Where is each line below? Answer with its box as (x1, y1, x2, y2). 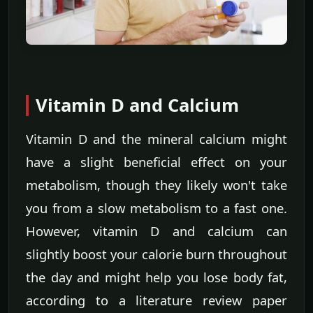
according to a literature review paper (26, 291, 287, 310)
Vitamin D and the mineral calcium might (26, 130, 287, 148)
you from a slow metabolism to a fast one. (26, 199, 287, 217)
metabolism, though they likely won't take (26, 176, 287, 194)
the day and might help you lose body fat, (26, 268, 287, 286)
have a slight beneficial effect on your (26, 153, 287, 171)
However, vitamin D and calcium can (26, 222, 287, 240)
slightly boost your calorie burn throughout (26, 245, 287, 263)
